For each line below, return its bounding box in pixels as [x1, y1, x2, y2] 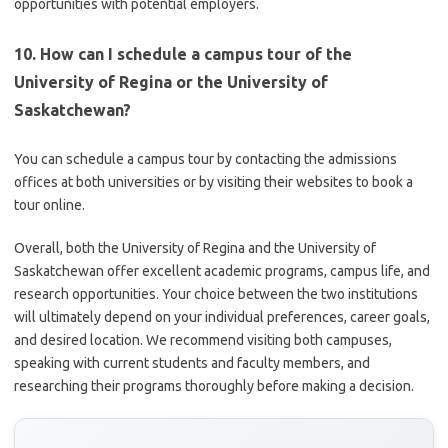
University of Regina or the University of [14, 73, 328, 91]
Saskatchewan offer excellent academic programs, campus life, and [14, 263, 430, 279]
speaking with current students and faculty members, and [14, 355, 370, 371]
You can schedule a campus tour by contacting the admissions [14, 151, 397, 167]
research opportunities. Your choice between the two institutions [14, 286, 418, 302]
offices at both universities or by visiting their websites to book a [14, 174, 413, 190]
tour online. [14, 197, 85, 213]
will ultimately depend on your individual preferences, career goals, [14, 309, 430, 325]
